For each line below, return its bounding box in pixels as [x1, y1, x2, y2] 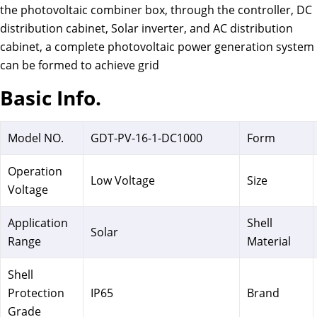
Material [247, 234, 291, 250]
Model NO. [8, 130, 64, 146]
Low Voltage [91, 173, 155, 189]
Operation [8, 163, 62, 180]
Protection [8, 285, 64, 301]
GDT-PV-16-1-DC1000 [91, 130, 202, 146]
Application [8, 215, 68, 231]
